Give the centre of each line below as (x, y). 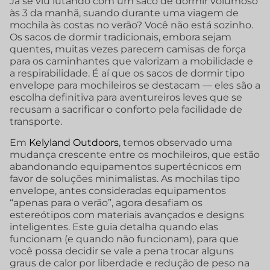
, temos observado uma (175, 142)
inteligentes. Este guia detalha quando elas (114, 227)
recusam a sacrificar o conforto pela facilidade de (126, 110)
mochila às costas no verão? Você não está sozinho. (131, 25)
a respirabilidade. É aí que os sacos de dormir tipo (127, 74)
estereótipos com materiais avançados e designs (127, 215)
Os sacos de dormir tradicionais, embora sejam (121, 37)
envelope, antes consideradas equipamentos (118, 190)
